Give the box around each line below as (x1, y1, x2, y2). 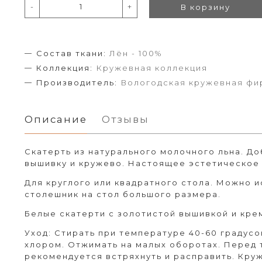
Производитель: (36, 78, 118, 88)
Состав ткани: (36, 49, 106, 58)
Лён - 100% (109, 49, 162, 58)
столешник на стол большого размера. (25, 189, 221, 199)
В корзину (181, 2, 231, 12)
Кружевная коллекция (96, 63, 208, 73)
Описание (25, 113, 87, 126)
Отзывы (102, 113, 149, 126)
